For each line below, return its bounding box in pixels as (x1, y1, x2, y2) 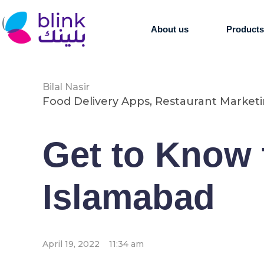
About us (151, 24, 189, 34)
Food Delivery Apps (42, 95, 150, 108)
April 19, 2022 (42, 239, 100, 249)
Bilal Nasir (42, 81, 90, 93)
